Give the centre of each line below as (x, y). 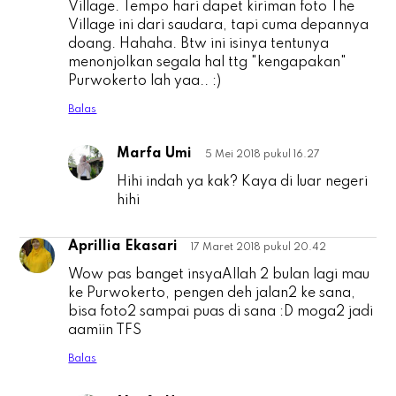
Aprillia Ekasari (123, 247)
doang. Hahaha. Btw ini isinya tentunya (199, 45)
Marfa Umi (155, 154)
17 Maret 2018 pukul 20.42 (259, 248)
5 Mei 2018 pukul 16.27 (263, 155)
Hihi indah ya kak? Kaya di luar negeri (243, 183)
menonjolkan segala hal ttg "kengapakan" (208, 63)
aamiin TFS (105, 331)
